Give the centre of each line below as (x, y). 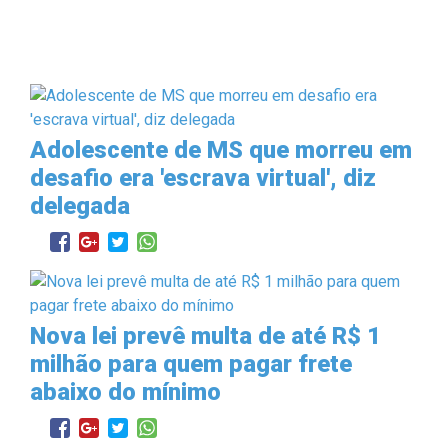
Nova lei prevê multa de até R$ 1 (205, 335)
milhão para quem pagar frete (191, 363)
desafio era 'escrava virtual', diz (203, 177)
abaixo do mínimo (125, 391)
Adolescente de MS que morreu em (221, 149)
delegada (80, 205)
